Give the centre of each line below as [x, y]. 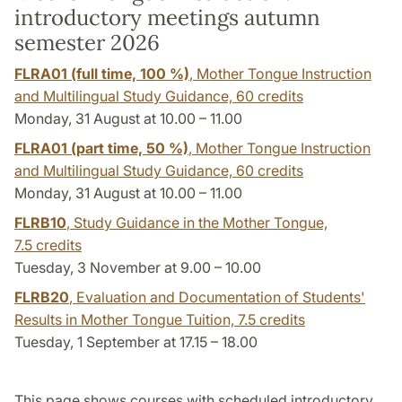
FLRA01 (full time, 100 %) [102, 73]
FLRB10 [40, 222]
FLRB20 [42, 297]
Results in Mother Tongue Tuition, [126, 319]
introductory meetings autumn [167, 17]
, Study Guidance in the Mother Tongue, [197, 222]
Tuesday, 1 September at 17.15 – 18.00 [136, 341]
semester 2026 [87, 42]
